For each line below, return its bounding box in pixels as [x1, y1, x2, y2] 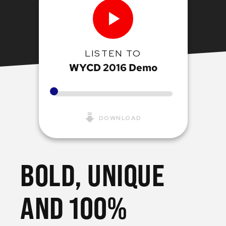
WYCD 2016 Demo [69, 61, 157, 74]
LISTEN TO [84, 47, 142, 59]
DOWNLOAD [97, 114, 142, 122]
